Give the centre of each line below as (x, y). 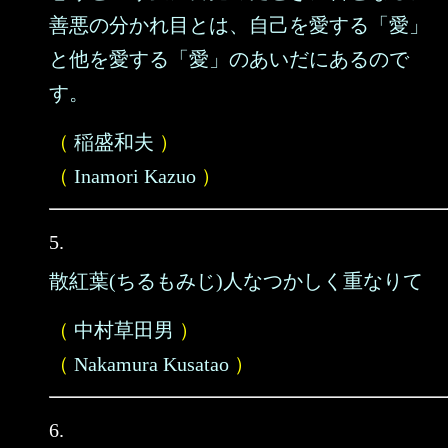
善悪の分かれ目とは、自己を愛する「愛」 (239, 25)
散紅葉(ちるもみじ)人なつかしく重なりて (236, 281)
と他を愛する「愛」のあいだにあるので (229, 59)
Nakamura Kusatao (151, 364)
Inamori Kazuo (135, 176)
